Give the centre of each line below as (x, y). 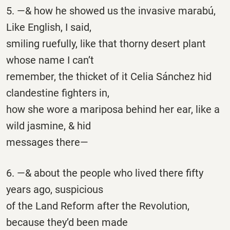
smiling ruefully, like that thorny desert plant (106, 44)
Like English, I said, (49, 27)
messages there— (47, 142)
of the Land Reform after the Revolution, (98, 206)
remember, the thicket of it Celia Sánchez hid (109, 77)
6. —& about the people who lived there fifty (105, 173)
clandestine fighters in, (58, 93)
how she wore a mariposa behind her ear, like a (113, 110)
